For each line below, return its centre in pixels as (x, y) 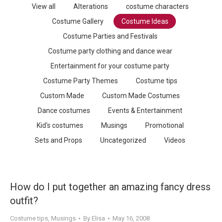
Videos (175, 140)
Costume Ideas (145, 21)
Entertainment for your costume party (110, 66)
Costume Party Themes (80, 81)
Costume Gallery (78, 21)
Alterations (90, 6)
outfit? (24, 201)
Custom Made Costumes (141, 96)
